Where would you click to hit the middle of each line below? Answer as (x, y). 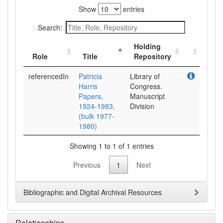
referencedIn (49, 76)
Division (142, 106)
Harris (88, 86)
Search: (50, 27)
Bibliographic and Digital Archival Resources (93, 192)
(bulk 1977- (97, 116)
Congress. (146, 86)
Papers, (91, 96)
